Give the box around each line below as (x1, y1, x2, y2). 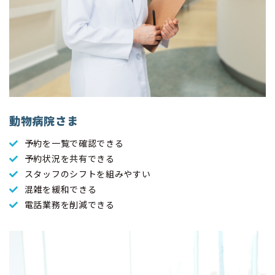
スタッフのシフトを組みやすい (24, 168, 151, 180)
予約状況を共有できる (24, 152, 115, 165)
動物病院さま (9, 112, 79, 129)
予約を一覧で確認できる (24, 137, 124, 150)
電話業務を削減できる (24, 198, 115, 211)
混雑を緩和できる (24, 183, 97, 196)
